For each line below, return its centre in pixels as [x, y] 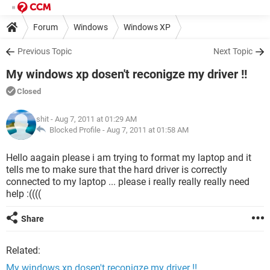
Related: [23, 250]
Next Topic [233, 51]
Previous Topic [45, 51]
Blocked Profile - [76, 130]
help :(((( [24, 194]
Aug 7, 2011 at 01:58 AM [148, 130]
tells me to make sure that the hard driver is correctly [117, 170]
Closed [29, 91]
